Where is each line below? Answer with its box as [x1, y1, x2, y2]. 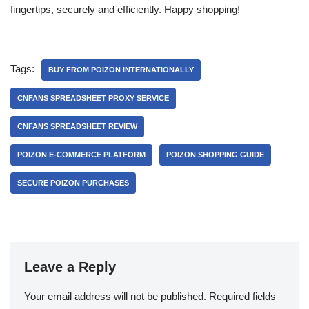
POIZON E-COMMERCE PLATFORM [17, 150, 146, 159]
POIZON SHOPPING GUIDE [166, 150, 264, 159]
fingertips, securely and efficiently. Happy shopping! [10, 3, 240, 15]
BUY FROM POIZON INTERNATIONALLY [48, 66, 194, 74]
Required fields [209, 290, 276, 302]
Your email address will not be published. [24, 290, 206, 302]
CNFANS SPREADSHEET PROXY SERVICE [17, 94, 169, 102]
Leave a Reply [24, 259, 116, 275]
